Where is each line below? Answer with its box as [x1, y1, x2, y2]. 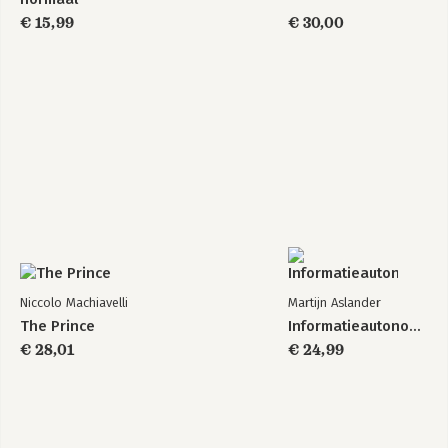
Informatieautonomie [409, 317, 421, 335]
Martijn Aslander [288, 295, 381, 310]
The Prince [20, 317, 95, 335]
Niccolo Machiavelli [20, 295, 128, 310]
